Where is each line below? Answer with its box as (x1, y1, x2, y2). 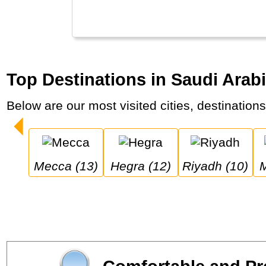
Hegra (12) (119, 159, 171, 173)
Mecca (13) (44, 159, 98, 173)
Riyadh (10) (191, 159, 249, 173)
